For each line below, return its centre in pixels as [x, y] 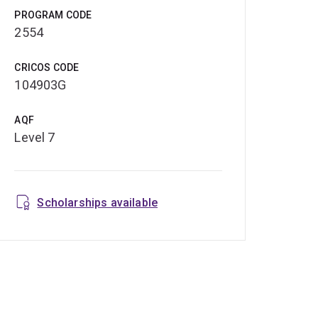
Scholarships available [98, 203]
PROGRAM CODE [53, 15]
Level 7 [35, 138]
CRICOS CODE [47, 68]
